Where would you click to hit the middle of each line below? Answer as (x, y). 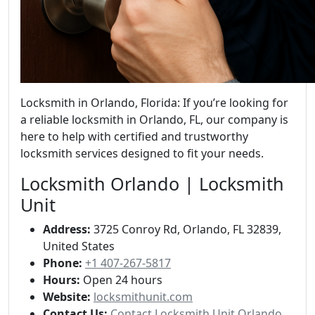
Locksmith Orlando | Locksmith (152, 183)
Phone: (63, 263)
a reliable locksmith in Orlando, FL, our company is (154, 119)
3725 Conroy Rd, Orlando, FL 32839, (186, 229)
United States (79, 246)
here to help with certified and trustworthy (134, 136)
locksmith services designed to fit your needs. (142, 153)
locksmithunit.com (143, 296)
